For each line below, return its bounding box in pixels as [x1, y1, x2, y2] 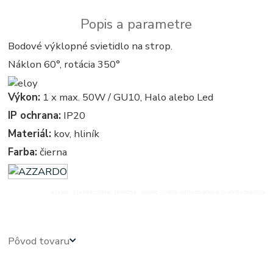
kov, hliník [51, 127, 100, 141]
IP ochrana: [8, 108, 62, 123]
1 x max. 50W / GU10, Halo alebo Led [40, 90, 214, 105]
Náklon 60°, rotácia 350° [8, 57, 121, 71]
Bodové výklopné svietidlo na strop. [8, 38, 173, 53]
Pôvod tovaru [8, 233, 70, 248]
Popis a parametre [80, 14, 193, 34]
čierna [37, 145, 68, 160]
